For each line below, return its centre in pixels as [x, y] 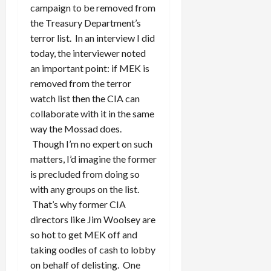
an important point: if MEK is [90, 68]
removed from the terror [81, 83]
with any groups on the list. [85, 189]
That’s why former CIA [78, 204]
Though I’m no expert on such [91, 144]
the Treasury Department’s [86, 23]
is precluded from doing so [85, 174]
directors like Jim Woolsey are [93, 220]
